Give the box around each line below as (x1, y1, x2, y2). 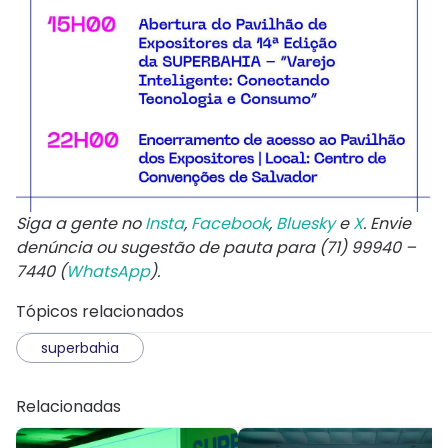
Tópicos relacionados (16, 300, 184, 324)
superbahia (41, 338, 119, 359)
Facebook (191, 212, 269, 236)
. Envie (363, 212, 411, 236)
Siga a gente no (16, 212, 145, 236)
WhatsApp (66, 260, 150, 284)
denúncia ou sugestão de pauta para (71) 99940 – (16, 236, 416, 260)
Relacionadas (16, 395, 121, 419)
